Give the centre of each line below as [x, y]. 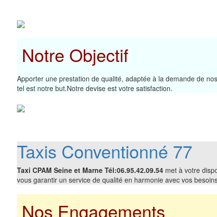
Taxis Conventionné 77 [105, 151]
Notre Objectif [73, 54]
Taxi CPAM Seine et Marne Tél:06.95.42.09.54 [90, 170]
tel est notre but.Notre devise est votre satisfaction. [95, 88]
